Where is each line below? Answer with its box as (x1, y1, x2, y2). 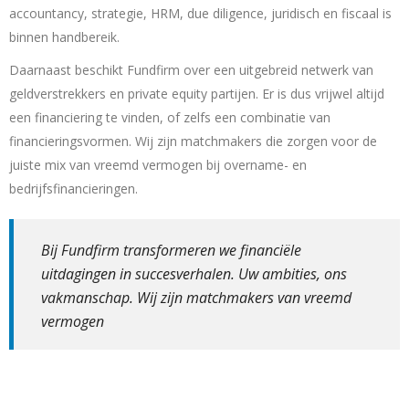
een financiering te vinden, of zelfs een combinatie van (9, 109, 330, 127)
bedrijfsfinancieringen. (9, 180, 138, 198)
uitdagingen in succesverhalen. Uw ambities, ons (41, 264, 347, 285)
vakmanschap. (41, 288, 137, 309)
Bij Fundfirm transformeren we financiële (41, 240, 301, 261)
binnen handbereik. (9, 28, 120, 47)
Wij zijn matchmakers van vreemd (137, 288, 351, 309)
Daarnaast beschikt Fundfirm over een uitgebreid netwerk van (9, 61, 373, 79)
